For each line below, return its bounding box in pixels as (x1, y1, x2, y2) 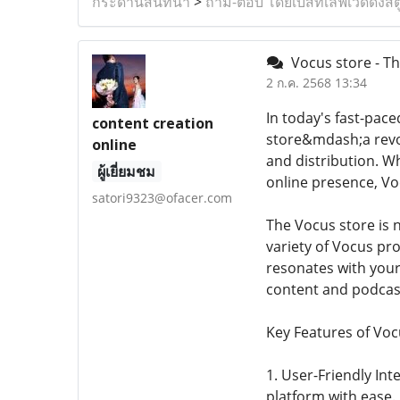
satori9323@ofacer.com (92, 189, 232, 206)
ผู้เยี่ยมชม (97, 162, 156, 181)
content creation (92, 113, 213, 133)
